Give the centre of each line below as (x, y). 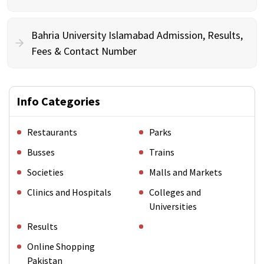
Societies (45, 172)
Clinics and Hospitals (69, 192)
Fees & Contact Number (84, 51)
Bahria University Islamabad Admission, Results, (137, 35)
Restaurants (52, 132)
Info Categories (58, 101)
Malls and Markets (186, 172)
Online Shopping (61, 246)
